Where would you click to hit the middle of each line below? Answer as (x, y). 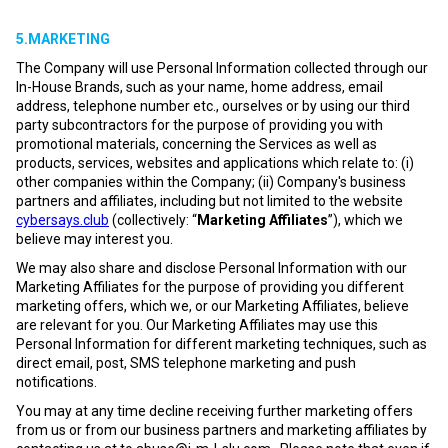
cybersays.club (62, 220)
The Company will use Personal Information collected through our (222, 68)
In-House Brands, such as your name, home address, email (199, 87)
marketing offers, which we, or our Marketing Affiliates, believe (212, 306)
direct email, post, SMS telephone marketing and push (186, 363)
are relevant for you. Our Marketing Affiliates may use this (197, 325)
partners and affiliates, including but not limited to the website (209, 201)
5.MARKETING (63, 39)
